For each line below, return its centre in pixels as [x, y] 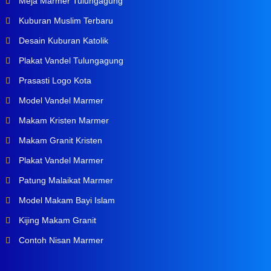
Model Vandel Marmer [60, 101]
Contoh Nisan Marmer [60, 240]
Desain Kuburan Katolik [62, 41]
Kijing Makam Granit [56, 220]
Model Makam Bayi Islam [65, 201]
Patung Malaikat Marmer [64, 181]
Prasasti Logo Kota [54, 81]
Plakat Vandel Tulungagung [70, 61]
